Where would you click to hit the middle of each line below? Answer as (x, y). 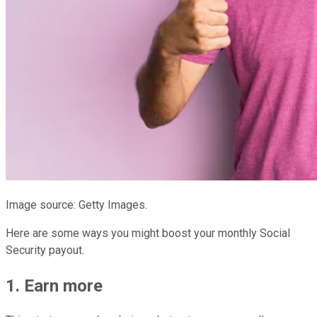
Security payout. (45, 250)
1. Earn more (54, 286)
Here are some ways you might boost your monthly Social (148, 233)
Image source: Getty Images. (76, 204)
